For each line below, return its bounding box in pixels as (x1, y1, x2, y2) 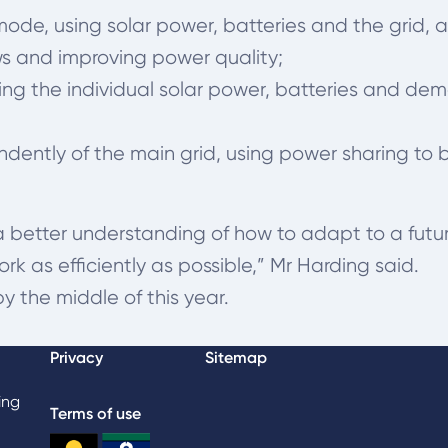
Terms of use (50, 404, 142, 423)
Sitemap (205, 348, 268, 367)
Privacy (50, 348, 104, 367)
